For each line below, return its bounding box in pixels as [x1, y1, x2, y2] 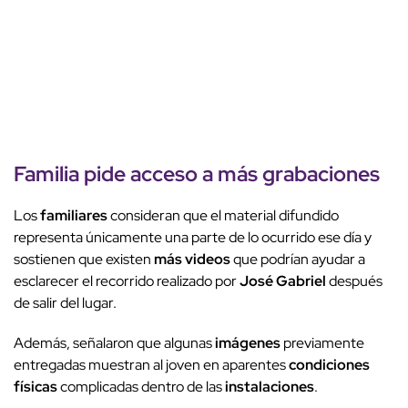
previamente [280, 333, 364, 353]
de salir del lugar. [14, 293, 117, 313]
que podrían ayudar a [230, 250, 365, 270]
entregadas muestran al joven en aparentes [14, 355, 289, 375]
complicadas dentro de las [57, 377, 225, 397]
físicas [14, 377, 57, 397]
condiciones [289, 355, 370, 375]
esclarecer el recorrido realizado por [14, 271, 240, 291]
